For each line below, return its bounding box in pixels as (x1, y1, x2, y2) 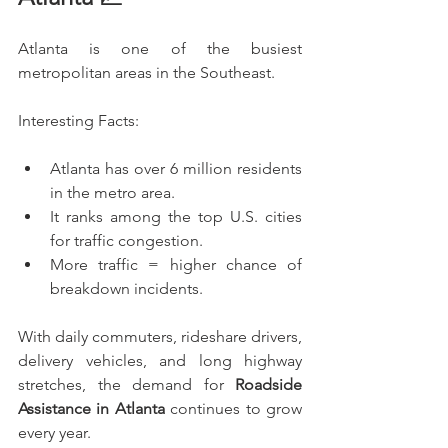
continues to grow (164, 398, 303, 418)
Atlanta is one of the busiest (18, 38, 302, 58)
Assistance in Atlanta (18, 398, 165, 418)
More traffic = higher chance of (50, 254, 302, 274)
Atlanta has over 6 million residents (50, 158, 302, 178)
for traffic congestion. (50, 230, 203, 250)
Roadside (235, 374, 302, 394)
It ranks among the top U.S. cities (50, 206, 302, 226)
